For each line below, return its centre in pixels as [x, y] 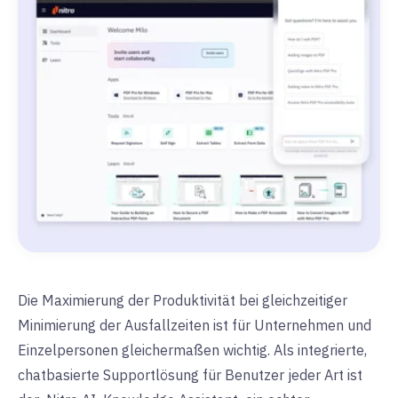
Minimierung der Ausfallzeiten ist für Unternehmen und [195, 326]
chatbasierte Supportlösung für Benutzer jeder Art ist [190, 375]
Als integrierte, [320, 350]
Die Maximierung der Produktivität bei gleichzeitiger [183, 301]
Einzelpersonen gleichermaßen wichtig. [146, 350]
